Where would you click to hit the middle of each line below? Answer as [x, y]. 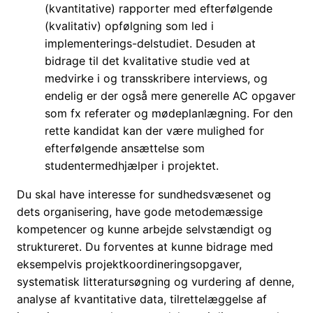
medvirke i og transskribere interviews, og [156, 79]
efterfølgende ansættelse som [125, 148]
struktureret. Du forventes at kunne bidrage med [145, 247]
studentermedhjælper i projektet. [132, 166]
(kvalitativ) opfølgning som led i [129, 26]
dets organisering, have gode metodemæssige [140, 212]
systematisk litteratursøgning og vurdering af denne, [155, 282]
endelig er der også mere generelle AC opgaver [170, 96]
